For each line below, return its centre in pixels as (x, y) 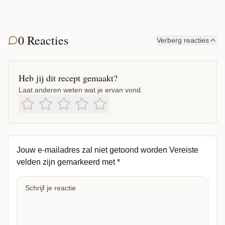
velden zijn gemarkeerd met (67, 162)
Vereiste (184, 150)
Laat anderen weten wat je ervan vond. (81, 90)
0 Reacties (43, 40)
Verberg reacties (183, 40)
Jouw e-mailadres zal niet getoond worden (92, 150)
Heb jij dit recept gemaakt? (68, 78)
